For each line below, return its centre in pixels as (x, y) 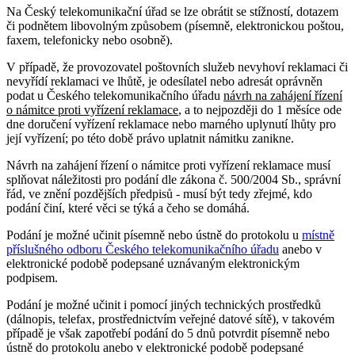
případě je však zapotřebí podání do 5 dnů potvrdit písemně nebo (168, 334)
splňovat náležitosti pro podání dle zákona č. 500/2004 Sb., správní (174, 180)
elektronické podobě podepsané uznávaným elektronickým (153, 264)
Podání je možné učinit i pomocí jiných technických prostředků (164, 305)
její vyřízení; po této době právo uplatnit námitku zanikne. (150, 139)
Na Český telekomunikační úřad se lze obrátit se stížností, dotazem (172, 12)
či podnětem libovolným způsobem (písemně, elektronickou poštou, (175, 26)
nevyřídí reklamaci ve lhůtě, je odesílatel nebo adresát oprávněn (164, 82)
